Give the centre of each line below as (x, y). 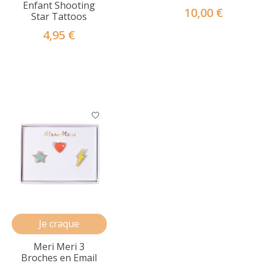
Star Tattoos (59, 16)
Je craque (59, 223)
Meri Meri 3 (59, 246)
